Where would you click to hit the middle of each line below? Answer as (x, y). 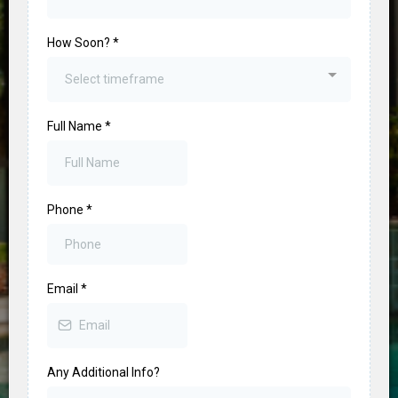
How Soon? (80, 42)
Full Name (76, 126)
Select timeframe (115, 79)
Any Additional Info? (103, 372)
